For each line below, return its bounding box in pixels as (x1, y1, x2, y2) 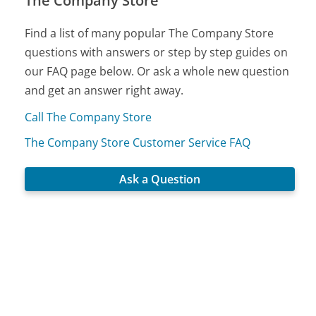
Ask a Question (119, 171, 201, 187)
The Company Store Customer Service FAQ (25, 134, 251, 150)
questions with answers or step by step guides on (25, 44, 288, 60)
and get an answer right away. (25, 82, 184, 98)
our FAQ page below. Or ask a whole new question (25, 63, 290, 79)
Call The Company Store (25, 109, 152, 125)
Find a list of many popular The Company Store (25, 25, 274, 41)
